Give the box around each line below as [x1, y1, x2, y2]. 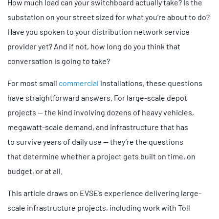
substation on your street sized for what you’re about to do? [7, 12, 210, 22]
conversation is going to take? [7, 56, 110, 66]
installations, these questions [99, 78, 202, 88]
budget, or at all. [7, 166, 63, 175]
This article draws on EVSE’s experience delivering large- [7, 188, 201, 197]
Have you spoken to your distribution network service [7, 26, 190, 36]
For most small [7, 78, 59, 88]
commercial [59, 78, 99, 88]
